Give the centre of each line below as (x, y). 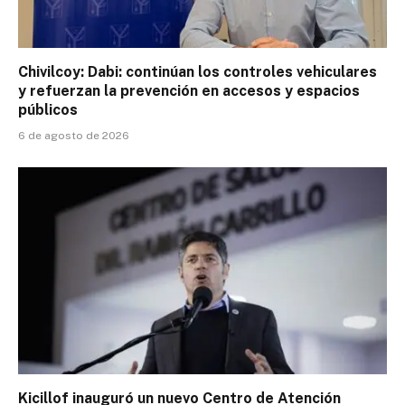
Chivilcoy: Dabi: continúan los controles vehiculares (198, 71)
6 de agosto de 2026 (74, 135)
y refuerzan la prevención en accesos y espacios (189, 90)
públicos (48, 109)
